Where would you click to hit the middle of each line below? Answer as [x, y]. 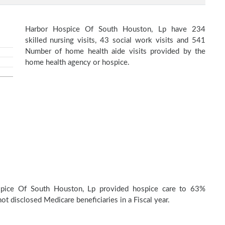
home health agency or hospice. [77, 63]
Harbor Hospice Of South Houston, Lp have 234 [115, 29]
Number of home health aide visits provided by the [115, 51]
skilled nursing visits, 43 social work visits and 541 [115, 40]
